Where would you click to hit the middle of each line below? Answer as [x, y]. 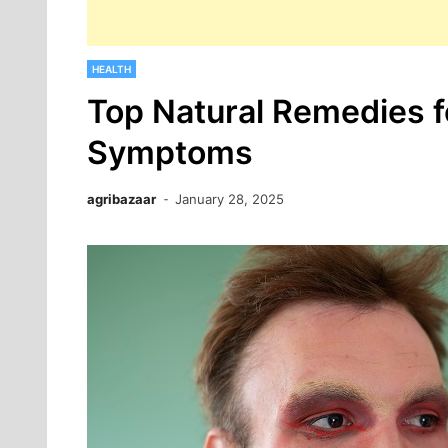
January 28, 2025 [230, 199]
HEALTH [111, 69]
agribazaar [121, 199]
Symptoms [170, 152]
